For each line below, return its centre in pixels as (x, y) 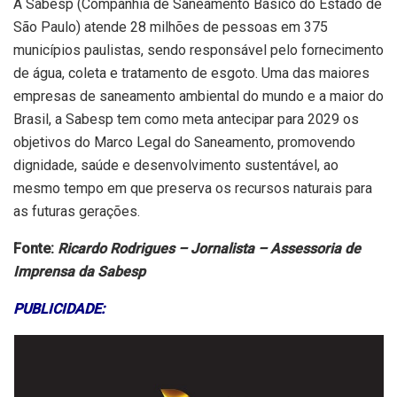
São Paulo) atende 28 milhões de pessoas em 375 (171, 27)
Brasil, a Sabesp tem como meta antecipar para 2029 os (186, 119)
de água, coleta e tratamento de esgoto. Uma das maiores (191, 73)
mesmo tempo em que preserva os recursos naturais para (193, 188)
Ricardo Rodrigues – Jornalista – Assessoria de (209, 248)
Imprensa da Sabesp (79, 271)
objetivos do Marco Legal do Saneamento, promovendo (184, 142)
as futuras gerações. (77, 211)
